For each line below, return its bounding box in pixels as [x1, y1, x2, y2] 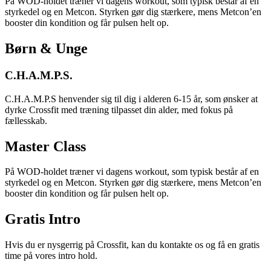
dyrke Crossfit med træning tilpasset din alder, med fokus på [5, 104, 233, 115]
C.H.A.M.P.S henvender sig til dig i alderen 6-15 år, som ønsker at [5, 93, 258, 104]
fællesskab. [5, 115, 47, 126]
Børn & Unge [5, 41, 88, 56]
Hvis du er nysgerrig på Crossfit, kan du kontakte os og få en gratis [5, 240, 260, 250]
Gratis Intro [5, 211, 80, 227]
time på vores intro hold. [5, 250, 97, 261]
